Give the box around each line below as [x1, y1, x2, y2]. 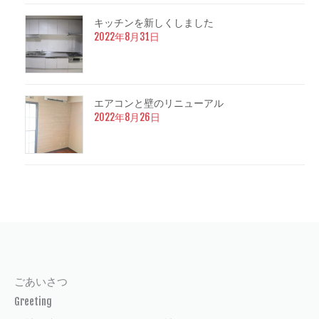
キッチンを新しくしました [94, 16, 214, 28]
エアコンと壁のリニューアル [94, 96, 224, 109]
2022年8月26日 [94, 110, 160, 123]
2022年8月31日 [94, 30, 159, 43]
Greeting [14, 294, 52, 308]
